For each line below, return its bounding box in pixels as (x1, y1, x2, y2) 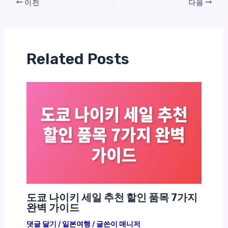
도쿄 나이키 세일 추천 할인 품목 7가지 (26, 191, 197, 204)
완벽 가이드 (26, 202, 79, 214)
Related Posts (26, 49, 129, 68)
